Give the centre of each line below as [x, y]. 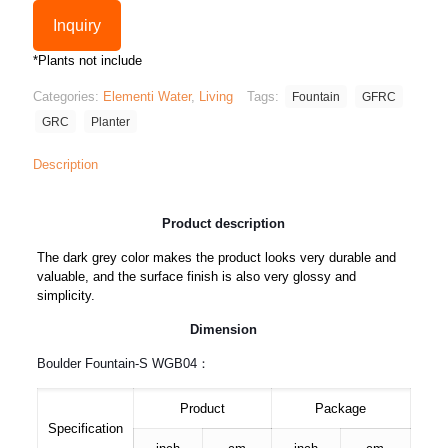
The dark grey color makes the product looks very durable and [216, 257]
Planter [110, 121]
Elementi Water [147, 96]
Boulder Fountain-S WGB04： [123, 363]
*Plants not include [87, 60]
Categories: [68, 96]
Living [216, 96]
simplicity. [65, 295]
